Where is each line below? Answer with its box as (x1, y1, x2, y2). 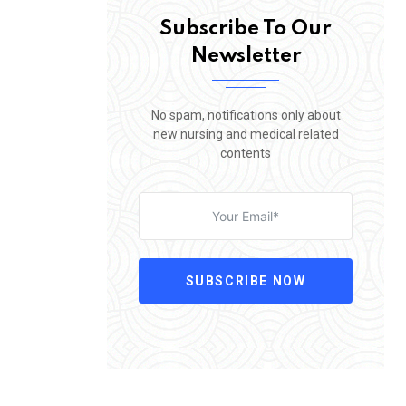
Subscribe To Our (159, 18, 332, 39)
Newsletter (190, 45, 301, 66)
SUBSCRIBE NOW (185, 273, 306, 288)
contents (220, 145, 271, 160)
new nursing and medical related (152, 126, 339, 141)
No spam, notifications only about (150, 107, 341, 122)
